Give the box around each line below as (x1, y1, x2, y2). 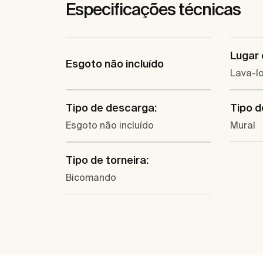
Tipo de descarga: (66, 102, 157, 114)
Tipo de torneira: (66, 154, 149, 167)
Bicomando (66, 172, 116, 183)
